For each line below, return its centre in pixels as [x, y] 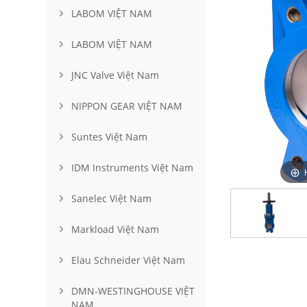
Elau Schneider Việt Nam [128, 260]
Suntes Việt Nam [109, 137]
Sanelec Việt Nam [111, 198]
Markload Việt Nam [115, 229]
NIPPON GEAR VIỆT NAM [127, 106]
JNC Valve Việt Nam [115, 75]
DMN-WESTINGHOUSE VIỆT [133, 291]
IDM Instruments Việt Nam [132, 168]
